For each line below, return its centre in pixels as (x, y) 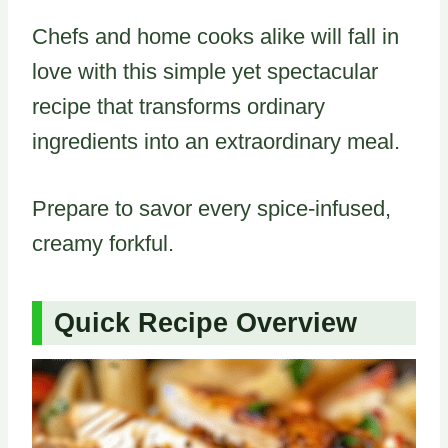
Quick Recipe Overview (205, 323)
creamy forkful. (103, 243)
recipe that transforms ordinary (178, 106)
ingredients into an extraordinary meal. (216, 141)
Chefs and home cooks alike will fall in (215, 36)
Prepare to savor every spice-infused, (211, 208)
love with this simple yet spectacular (205, 71)
